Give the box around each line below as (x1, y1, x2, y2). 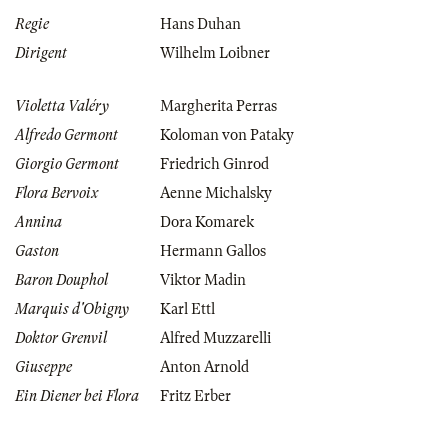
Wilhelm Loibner (160, 45, 270, 62)
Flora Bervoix (15, 185, 98, 202)
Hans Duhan (160, 16, 241, 33)
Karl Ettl (160, 301, 215, 318)
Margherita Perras (160, 98, 277, 115)
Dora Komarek (160, 214, 254, 231)
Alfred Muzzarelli (160, 330, 271, 347)
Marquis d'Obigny (15, 301, 129, 318)
